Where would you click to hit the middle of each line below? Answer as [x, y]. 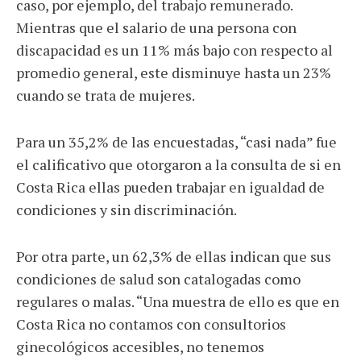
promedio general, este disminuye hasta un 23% [174, 73]
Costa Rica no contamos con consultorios [151, 324]
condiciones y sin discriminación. [128, 210]
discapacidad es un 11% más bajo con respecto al [174, 50]
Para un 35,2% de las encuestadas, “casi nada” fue [176, 142]
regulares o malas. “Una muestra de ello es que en [178, 301]
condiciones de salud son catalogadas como [158, 279]
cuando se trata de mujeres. [107, 95]
